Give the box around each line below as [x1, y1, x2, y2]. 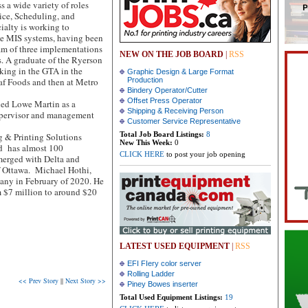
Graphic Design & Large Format [127, 67, 234, 76]
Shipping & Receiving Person [127, 107, 223, 115]
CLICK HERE [120, 150, 164, 158]
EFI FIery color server [127, 259, 201, 267]
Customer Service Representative [127, 117, 241, 125]
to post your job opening [164, 150, 245, 158]
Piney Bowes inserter [127, 280, 198, 288]
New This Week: [120, 138, 173, 146]
